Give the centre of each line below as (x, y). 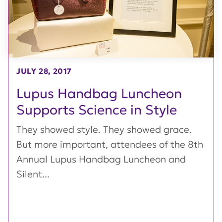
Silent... (33, 174)
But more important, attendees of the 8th (110, 144)
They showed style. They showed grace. (104, 129)
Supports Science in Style (97, 110)
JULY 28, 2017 (44, 71)
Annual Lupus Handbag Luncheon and (101, 159)
